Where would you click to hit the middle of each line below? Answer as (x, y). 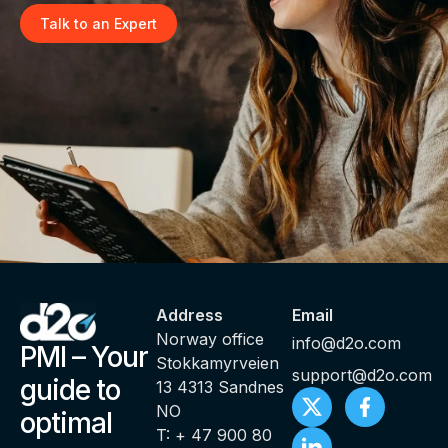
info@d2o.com (346, 343)
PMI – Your (84, 356)
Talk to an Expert (98, 23)
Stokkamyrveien (217, 363)
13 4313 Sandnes (220, 387)
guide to (70, 389)
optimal (66, 422)
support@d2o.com (362, 375)
